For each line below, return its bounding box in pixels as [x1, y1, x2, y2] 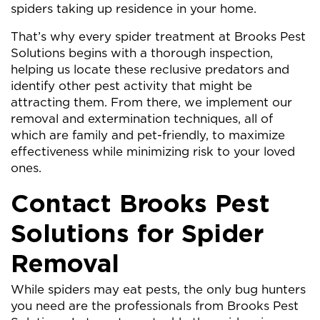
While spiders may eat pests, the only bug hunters [11, 282, 306, 296]
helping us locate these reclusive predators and [11, 62, 289, 76]
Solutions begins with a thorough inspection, [11, 46, 273, 60]
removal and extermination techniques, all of [11, 111, 273, 126]
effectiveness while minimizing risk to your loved [11, 144, 295, 159]
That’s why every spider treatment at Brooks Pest [11, 29, 306, 44]
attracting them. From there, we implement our [11, 95, 292, 109]
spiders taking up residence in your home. [11, 1, 256, 16]
